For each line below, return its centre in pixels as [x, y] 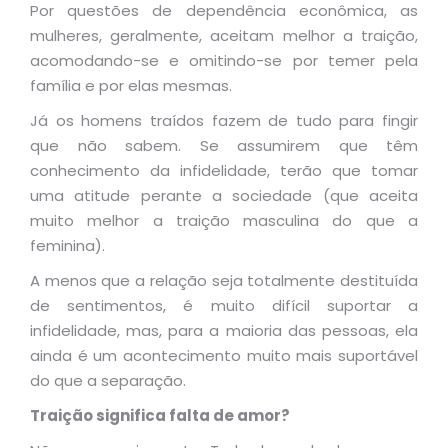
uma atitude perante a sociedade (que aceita [224, 195]
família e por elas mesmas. [131, 85]
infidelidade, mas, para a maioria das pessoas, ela [224, 330]
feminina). [67, 245]
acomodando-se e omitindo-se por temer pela [224, 60]
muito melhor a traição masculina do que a [224, 220]
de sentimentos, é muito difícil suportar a [224, 305]
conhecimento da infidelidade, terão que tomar [224, 170]
